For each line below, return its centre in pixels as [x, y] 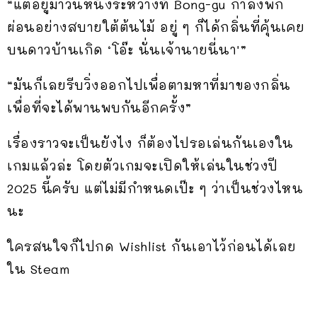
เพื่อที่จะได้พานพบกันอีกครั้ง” [99, 107]
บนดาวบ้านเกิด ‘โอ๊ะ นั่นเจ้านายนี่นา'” [127, 49]
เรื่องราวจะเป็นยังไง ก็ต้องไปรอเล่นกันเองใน [150, 143]
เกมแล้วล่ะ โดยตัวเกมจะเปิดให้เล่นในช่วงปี [143, 165]
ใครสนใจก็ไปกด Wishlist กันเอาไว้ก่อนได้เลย [152, 246]
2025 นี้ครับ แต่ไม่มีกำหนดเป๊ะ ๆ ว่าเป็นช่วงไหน [155, 188]
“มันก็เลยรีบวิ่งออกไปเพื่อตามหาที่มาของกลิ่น [149, 85]
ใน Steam [38, 269]
